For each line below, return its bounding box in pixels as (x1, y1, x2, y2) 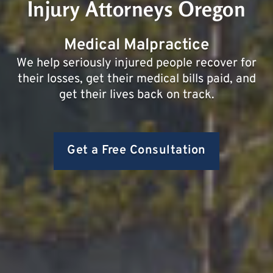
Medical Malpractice (64, 35, 209, 56)
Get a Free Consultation (67, 143, 206, 159)
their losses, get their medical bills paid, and (17, 71, 256, 88)
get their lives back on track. (58, 87, 214, 104)
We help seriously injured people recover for (16, 55, 257, 72)
